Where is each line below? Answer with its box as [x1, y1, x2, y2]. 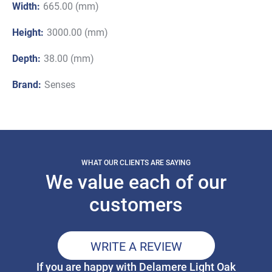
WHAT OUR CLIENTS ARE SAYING [81, 158, 191, 167]
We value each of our [46, 171, 226, 194]
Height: [12, 25, 44, 38]
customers [89, 193, 183, 216]
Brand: [12, 78, 41, 90]
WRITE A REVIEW [90, 238, 182, 254]
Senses [44, 78, 75, 90]
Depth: [12, 52, 41, 64]
